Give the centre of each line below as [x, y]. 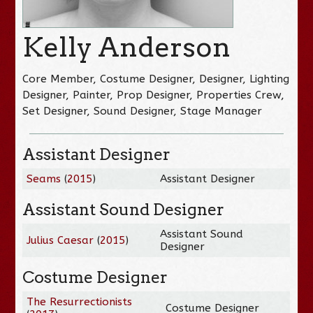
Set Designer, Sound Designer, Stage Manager [143, 111]
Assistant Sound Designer [124, 209]
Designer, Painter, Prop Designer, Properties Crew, [154, 95]
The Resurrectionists [80, 301]
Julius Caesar [60, 240]
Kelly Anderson [127, 47]
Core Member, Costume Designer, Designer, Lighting [156, 79]
